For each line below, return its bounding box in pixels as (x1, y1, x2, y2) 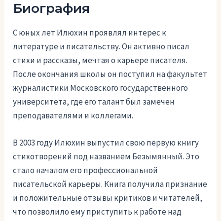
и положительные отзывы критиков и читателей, (13, 192, 203, 204)
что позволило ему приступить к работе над (13, 206, 182, 218)
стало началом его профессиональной (13, 165, 158, 176)
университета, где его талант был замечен (13, 96, 175, 108)
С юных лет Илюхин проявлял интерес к (13, 27, 167, 38)
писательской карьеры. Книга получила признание (13, 179, 208, 190)
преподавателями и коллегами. (13, 110, 134, 121)
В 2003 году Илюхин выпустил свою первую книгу (13, 137, 199, 148)
